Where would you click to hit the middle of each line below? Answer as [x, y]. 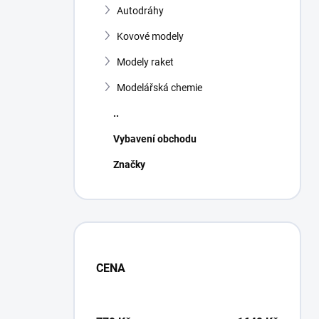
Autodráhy [140, 11]
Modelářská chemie [159, 88]
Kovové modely [150, 36]
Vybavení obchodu [155, 139]
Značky [129, 164]
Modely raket [145, 62]
